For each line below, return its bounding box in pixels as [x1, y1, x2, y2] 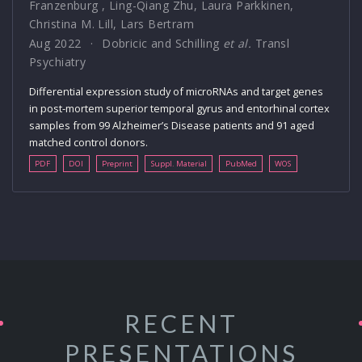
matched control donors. [29, 135, 148, 150]
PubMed [225, 158, 257, 169]
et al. [222, 36, 252, 52]
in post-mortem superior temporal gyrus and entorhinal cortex [29, 101, 330, 116]
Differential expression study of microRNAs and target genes [29, 84, 323, 99]
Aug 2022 [29, 36, 82, 52]
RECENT [124, 308, 238, 338]
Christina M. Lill [29, 16, 114, 32]
